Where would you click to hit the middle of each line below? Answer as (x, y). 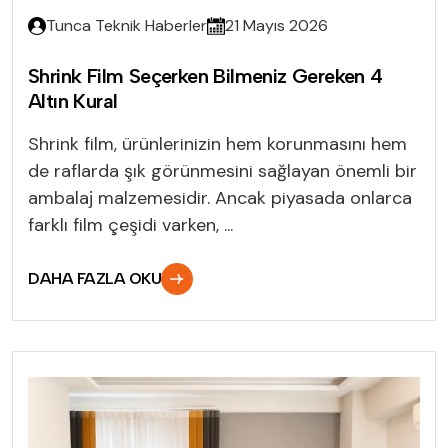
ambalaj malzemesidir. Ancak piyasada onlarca (220, 197)
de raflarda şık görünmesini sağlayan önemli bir (222, 170)
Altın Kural (73, 100)
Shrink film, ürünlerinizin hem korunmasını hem (217, 143)
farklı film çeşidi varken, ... (130, 224)
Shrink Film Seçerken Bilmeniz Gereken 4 (205, 75)
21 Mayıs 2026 (276, 25)
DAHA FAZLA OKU (95, 278)
